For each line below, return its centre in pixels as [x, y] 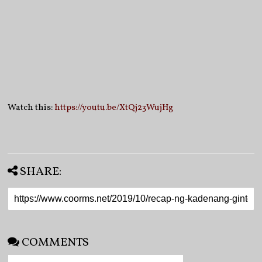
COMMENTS [56, 242]
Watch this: [31, 108]
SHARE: [41, 172]
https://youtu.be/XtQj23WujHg [114, 108]
